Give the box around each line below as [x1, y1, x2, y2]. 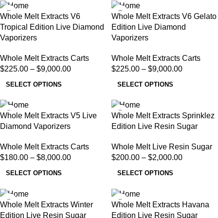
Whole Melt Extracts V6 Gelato [111, 12, 217, 20]
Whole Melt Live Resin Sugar [111, 143, 212, 151]
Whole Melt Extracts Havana [111, 200, 209, 209]
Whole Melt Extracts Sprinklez [111, 111, 215, 120]
